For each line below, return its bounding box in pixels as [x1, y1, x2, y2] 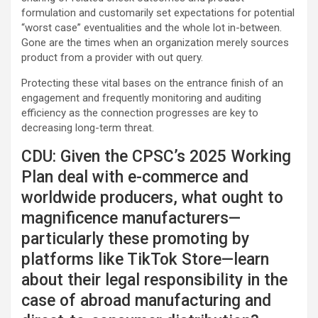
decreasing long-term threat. [21, 121, 154, 134]
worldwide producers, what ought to [21, 188, 283, 207]
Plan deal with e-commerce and [21, 168, 248, 187]
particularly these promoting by [21, 229, 249, 248]
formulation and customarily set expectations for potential [21, 6, 295, 19]
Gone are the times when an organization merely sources [21, 36, 289, 49]
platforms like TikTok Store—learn [21, 250, 269, 269]
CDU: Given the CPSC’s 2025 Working [21, 147, 291, 166]
